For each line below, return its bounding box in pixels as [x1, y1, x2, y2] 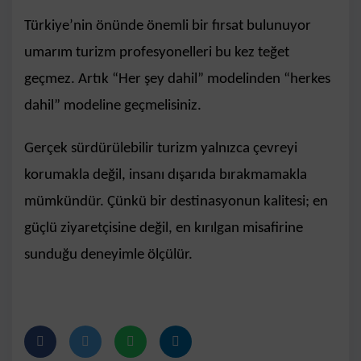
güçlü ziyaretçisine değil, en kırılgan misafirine [24, 220, 303, 236]
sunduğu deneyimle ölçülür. [24, 247, 193, 263]
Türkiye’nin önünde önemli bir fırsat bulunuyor [24, 18, 311, 34]
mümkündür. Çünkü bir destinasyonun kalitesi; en [24, 193, 328, 210]
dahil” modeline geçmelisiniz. [24, 98, 201, 114]
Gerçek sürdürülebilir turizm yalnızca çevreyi [24, 140, 297, 156]
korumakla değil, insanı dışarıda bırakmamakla [24, 167, 307, 183]
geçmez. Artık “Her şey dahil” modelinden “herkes [24, 71, 330, 87]
